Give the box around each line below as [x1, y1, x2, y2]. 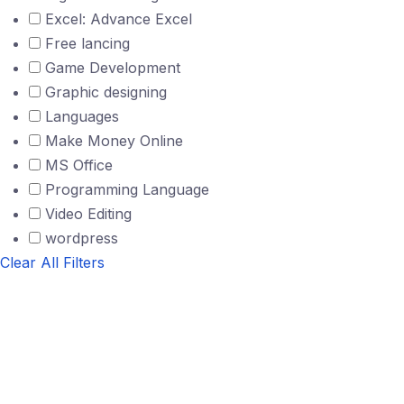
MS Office [41, 156, 113, 174]
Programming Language [41, 180, 209, 198]
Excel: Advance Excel [41, 10, 192, 28]
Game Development [41, 59, 180, 77]
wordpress [41, 229, 118, 247]
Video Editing [41, 205, 132, 223]
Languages [41, 107, 119, 125]
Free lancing [41, 34, 130, 52]
